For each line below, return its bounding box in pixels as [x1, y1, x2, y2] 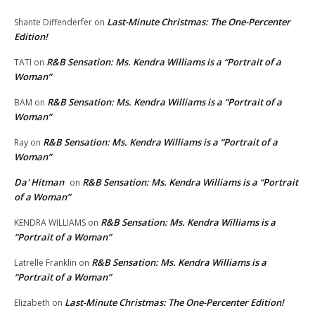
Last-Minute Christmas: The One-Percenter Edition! [65, 295, 284, 309]
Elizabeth [14, 296, 50, 309]
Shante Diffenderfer [14, 15, 92, 28]
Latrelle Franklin [14, 256, 77, 269]
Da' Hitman [14, 175, 64, 188]
